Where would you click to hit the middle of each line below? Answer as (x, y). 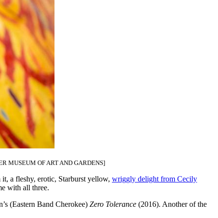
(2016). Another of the (172, 204)
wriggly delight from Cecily (154, 179)
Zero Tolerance (113, 204)
